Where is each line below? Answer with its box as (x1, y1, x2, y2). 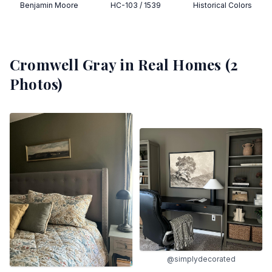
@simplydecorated (166, 254, 236, 264)
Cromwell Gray (10, 55, 117, 74)
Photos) (10, 74, 63, 93)
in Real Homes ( (116, 55, 230, 74)
